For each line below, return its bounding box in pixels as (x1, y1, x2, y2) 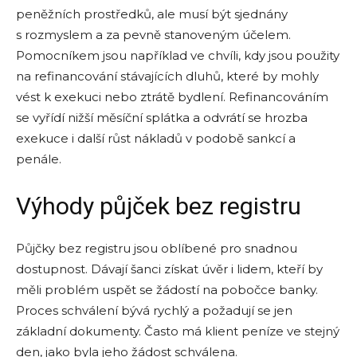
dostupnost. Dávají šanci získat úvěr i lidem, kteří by (16, 261, 323, 277)
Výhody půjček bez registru (16, 192, 301, 221)
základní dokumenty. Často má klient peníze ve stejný (16, 324, 339, 339)
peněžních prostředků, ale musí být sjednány (16, 6, 288, 22)
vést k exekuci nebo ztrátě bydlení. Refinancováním (16, 89, 328, 105)
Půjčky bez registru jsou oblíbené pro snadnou (16, 241, 297, 257)
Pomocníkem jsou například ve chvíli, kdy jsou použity (16, 48, 339, 64)
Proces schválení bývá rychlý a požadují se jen (16, 303, 292, 319)
